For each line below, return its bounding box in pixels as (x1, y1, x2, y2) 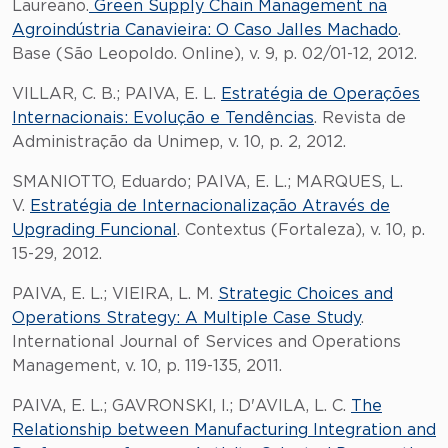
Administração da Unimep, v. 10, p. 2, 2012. (12, 134, 346, 150)
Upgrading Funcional (12, 222, 177, 238)
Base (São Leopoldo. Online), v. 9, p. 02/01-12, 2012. (12, 46, 417, 62)
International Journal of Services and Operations (12, 334, 401, 350)
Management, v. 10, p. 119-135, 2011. (12, 358, 282, 374)
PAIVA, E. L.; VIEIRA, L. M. (12, 286, 218, 302)
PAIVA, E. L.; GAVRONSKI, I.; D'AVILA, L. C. (12, 398, 351, 414)
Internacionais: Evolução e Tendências (12, 110, 314, 126)
